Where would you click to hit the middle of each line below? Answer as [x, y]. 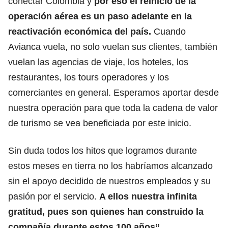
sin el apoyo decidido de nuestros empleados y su [109, 181]
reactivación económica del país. [80, 31]
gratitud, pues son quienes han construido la [106, 211]
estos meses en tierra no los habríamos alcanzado [110, 166]
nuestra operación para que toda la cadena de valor [113, 108]
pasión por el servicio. [54, 196]
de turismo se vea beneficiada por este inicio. [100, 123]
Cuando [168, 31]
